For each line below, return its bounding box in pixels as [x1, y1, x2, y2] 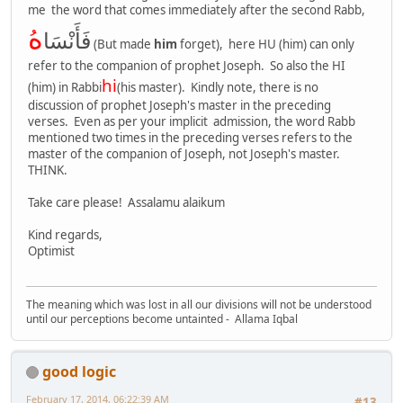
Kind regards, [28, 227, 103, 244]
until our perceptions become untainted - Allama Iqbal [26, 310, 298, 327]
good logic [42, 361, 116, 381]
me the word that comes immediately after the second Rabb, [28, 2, 365, 19]
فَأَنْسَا [43, 25, 91, 56]
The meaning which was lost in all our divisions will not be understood [26, 296, 372, 312]
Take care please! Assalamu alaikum [28, 194, 225, 211]
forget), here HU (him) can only [177, 36, 354, 53]
